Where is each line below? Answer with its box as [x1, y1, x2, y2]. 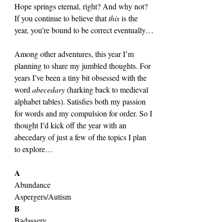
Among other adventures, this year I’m [14, 48, 136, 59]
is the [121, 12, 140, 23]
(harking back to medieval [67, 84, 150, 95]
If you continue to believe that [14, 12, 109, 23]
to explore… [14, 143, 53, 154]
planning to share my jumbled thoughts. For [14, 60, 153, 71]
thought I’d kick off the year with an [14, 119, 128, 130]
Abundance [14, 179, 51, 190]
